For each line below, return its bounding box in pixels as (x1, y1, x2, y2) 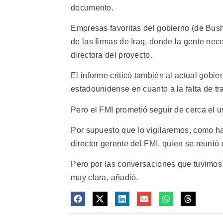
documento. (71, 3, 114, 12)
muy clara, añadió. (71, 173, 138, 182)
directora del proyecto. (71, 50, 152, 59)
